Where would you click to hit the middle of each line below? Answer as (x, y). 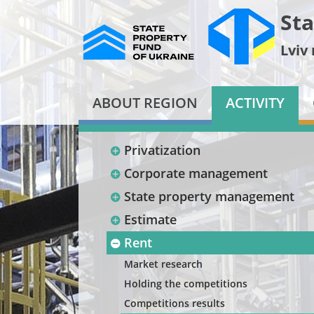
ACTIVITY (255, 103)
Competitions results (175, 303)
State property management (209, 196)
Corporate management (196, 173)
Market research (163, 264)
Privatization (162, 150)
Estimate (150, 219)
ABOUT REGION (145, 103)
